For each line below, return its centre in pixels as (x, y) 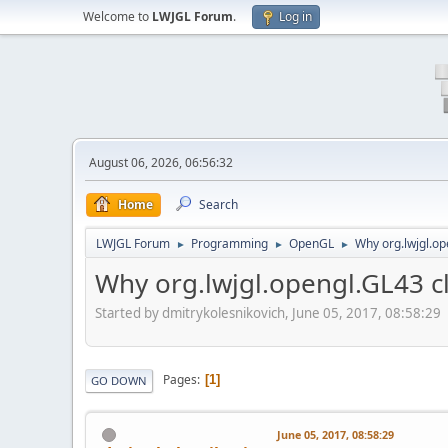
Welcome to (117, 16)
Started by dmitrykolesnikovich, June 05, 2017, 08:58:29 (268, 312)
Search (218, 204)
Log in (295, 16)
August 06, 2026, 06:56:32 (161, 162)
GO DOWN (119, 380)
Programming (229, 243)
